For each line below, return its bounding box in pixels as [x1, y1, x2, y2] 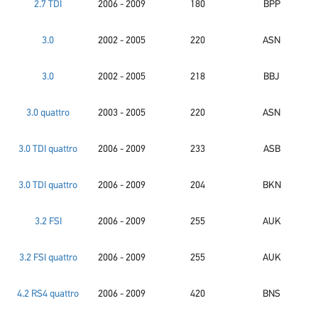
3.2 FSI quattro [18, 253, 77, 263]
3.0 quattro [26, 108, 70, 119]
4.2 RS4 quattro [17, 289, 79, 300]
